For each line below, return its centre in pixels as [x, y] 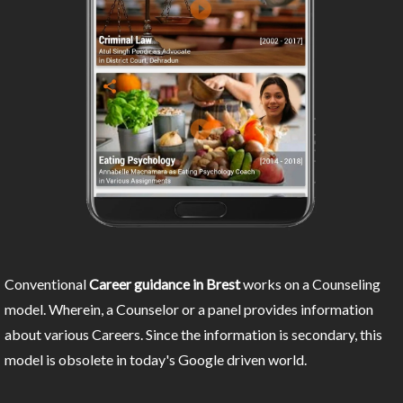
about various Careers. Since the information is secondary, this [193, 335]
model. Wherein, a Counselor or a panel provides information [189, 309]
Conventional [47, 284]
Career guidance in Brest [165, 284]
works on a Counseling [310, 284]
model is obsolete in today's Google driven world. [156, 360]
